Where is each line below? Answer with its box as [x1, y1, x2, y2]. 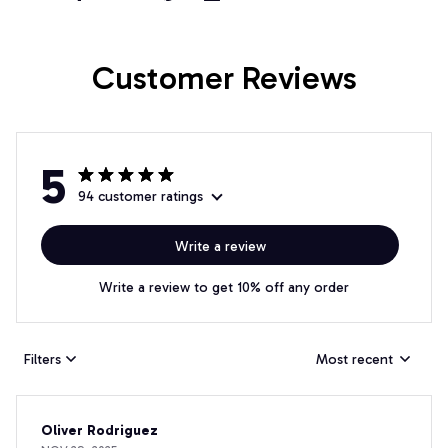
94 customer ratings [78, 188, 203, 206]
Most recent [316, 350, 393, 368]
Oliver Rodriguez [41, 422, 158, 440]
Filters [24, 350, 61, 368]
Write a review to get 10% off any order [99, 279, 349, 297]
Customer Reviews [91, 59, 357, 98]
